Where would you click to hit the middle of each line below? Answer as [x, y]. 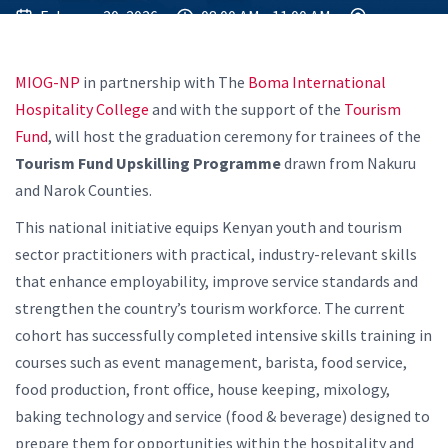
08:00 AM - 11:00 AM [264, 16]
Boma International [317, 82]
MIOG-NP [47, 82]
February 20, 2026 [97, 16]
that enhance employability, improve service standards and [216, 281]
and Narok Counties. [83, 190]
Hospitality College [82, 109]
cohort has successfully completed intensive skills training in [223, 335]
